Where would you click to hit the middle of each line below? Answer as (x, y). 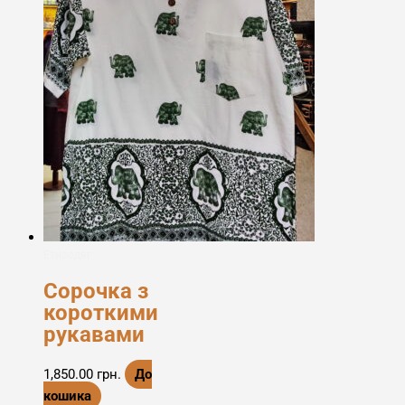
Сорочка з (96, 292)
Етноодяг (67, 255)
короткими (101, 313)
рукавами (94, 335)
